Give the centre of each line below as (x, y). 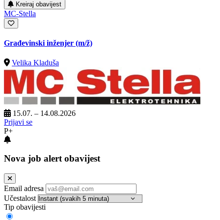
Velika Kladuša (35, 62)
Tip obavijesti (25, 207)
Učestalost (20, 198)
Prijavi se (18, 122)
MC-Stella (20, 13)
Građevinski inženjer (40, 43)
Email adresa (24, 188)
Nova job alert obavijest (52, 159)
